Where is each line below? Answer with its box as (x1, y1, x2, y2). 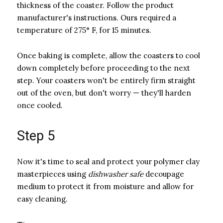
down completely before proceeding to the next (17, 63, 190, 73)
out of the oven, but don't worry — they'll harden (17, 88, 191, 98)
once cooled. (17, 100, 63, 110)
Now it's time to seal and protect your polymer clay (17, 156, 200, 166)
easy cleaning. (17, 194, 68, 204)
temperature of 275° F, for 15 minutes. (17, 25, 151, 35)
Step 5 (17, 127, 55, 144)
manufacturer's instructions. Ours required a (17, 12, 176, 22)
